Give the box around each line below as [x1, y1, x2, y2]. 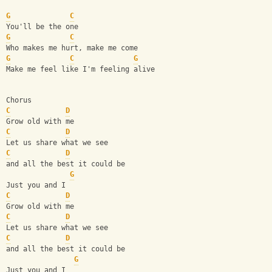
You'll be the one [6, 22, 78, 32]
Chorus [6, 96, 32, 105]
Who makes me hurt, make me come [6, 44, 138, 53]
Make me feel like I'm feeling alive [6, 65, 155, 74]
